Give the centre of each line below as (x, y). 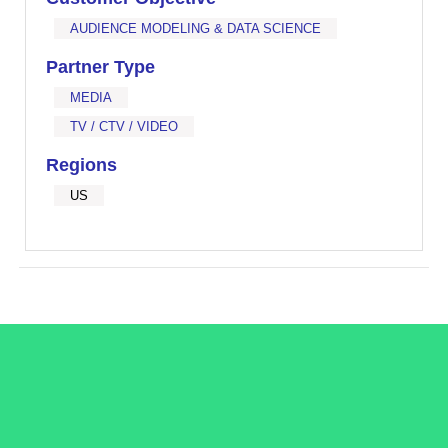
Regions (82, 165)
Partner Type (101, 67)
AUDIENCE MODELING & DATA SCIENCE (196, 28)
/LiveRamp (223, 383)
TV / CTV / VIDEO (124, 126)
